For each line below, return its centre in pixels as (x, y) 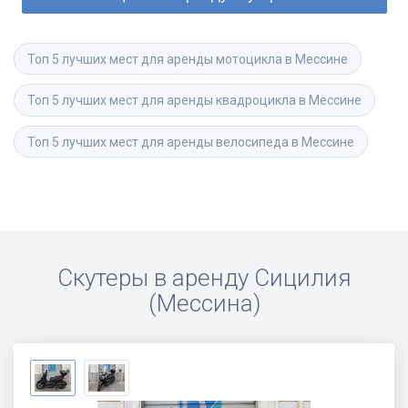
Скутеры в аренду (153, 277)
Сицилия (302, 277)
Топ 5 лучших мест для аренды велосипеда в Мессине (191, 142)
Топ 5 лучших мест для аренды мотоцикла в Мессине (188, 60)
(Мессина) (204, 303)
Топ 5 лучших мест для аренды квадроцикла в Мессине (194, 101)
